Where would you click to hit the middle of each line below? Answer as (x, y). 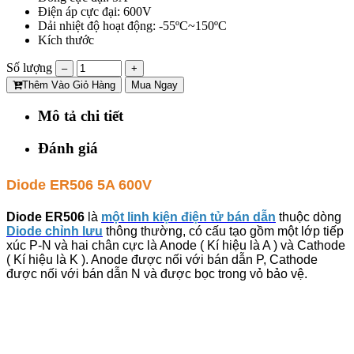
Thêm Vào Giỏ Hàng (69, 85)
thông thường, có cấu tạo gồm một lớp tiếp (223, 231)
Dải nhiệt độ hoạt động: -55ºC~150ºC (132, 25)
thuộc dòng (310, 217)
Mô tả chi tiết (81, 116)
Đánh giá (68, 148)
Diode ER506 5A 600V (79, 185)
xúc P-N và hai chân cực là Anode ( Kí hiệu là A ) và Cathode (176, 245)
